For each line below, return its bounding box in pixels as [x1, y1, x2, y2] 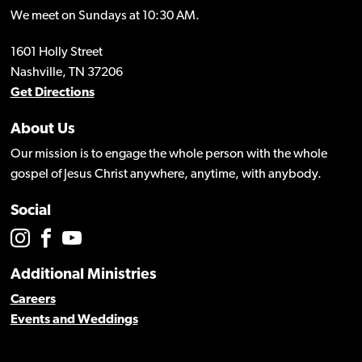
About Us [10, 122, 75, 138]
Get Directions [10, 86, 95, 100]
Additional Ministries [10, 267, 157, 284]
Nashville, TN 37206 [10, 66, 123, 80]
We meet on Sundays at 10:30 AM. [10, 10, 200, 23]
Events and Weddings [10, 314, 138, 327]
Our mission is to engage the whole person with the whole [10, 148, 327, 162]
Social [10, 204, 51, 220]
